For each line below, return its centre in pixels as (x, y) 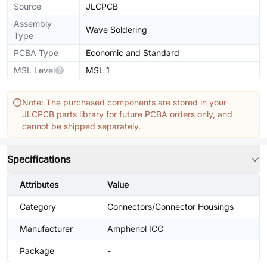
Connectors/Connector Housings (170, 207)
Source (27, 6)
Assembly (33, 24)
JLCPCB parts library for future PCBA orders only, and (127, 114)
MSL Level (34, 70)
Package (37, 251)
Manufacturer (46, 229)
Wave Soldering (117, 30)
